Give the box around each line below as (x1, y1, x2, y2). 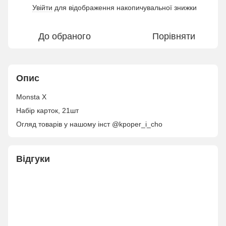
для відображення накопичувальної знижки (52, 4, 197, 12)
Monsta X (16, 93, 46, 101)
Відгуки (16, 154, 50, 164)
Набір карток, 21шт (16, 106, 79, 115)
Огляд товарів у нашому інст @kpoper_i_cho (16, 120, 162, 128)
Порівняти (152, 31, 195, 41)
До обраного (38, 31, 91, 41)
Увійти (32, 4, 52, 12)
